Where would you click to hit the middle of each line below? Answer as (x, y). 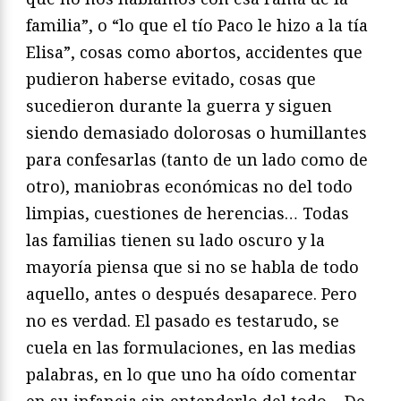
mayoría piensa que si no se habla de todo (192, 267)
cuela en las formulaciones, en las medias (191, 348)
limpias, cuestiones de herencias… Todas (188, 213)
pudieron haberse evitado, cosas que (171, 79)
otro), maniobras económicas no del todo (189, 187)
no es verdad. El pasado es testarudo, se (183, 321)
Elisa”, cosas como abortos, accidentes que (194, 52)
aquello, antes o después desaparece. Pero (192, 294)
